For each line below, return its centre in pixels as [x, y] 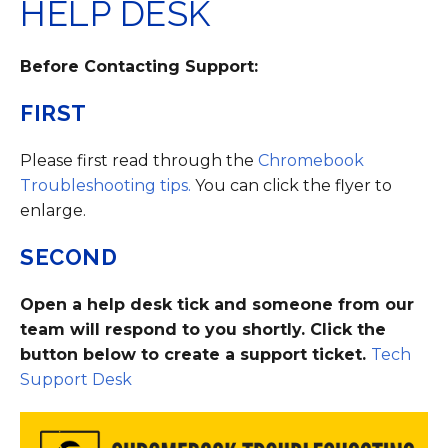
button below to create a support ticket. [195, 354]
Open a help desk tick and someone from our [217, 304]
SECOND [68, 257]
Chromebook [311, 160]
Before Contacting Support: [139, 66]
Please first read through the [139, 160]
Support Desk [76, 379]
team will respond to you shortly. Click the [203, 329]
